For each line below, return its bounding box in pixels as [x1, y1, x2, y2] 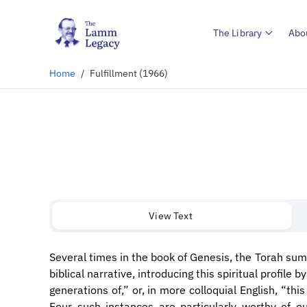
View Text [149, 209, 193, 222]
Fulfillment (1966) [90, 66, 168, 79]
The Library [212, 26, 262, 39]
